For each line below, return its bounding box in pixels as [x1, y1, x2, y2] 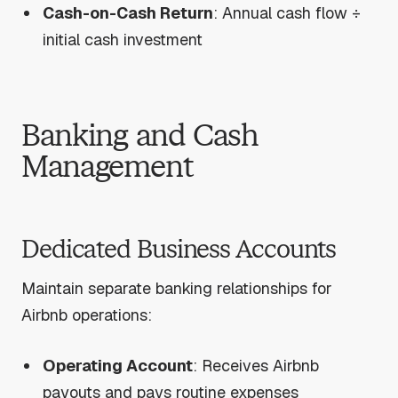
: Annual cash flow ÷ [213, 2, 362, 23]
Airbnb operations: [21, 305, 152, 326]
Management [21, 147, 194, 185]
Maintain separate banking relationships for [21, 278, 332, 299]
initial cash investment [43, 28, 203, 50]
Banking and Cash [21, 116, 259, 154]
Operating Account [43, 354, 194, 376]
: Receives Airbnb [193, 354, 320, 376]
